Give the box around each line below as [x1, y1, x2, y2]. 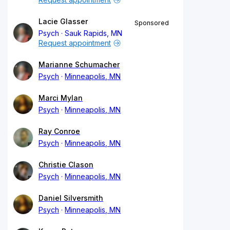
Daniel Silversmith [39, 193, 103, 202]
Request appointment [39, 38, 111, 47]
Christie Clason [39, 160, 93, 169]
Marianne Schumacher [39, 60, 120, 69]
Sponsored [135, 18, 169, 27]
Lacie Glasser [39, 16, 88, 26]
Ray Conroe [39, 126, 80, 136]
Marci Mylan [39, 93, 83, 102]
